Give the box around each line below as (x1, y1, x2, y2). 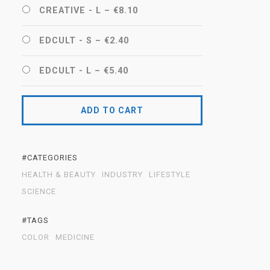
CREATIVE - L (39, 5, 101, 16)
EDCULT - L (39, 66, 92, 76)
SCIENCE (22, 187, 56, 196)
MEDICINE (55, 233, 95, 242)
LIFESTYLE (149, 170, 190, 179)
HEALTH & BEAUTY (22, 170, 96, 179)
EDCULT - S (39, 36, 92, 46)
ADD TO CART (81, 105, 143, 115)
